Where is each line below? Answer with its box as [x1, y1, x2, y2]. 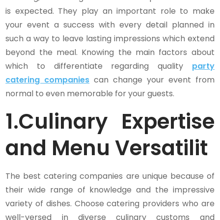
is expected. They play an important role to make [5, 5, 215, 17]
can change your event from [89, 74, 215, 86]
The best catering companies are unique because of [5, 170, 215, 182]
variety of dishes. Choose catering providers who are [5, 198, 215, 210]
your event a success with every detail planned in [5, 19, 215, 31]
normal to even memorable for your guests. [5, 88, 175, 100]
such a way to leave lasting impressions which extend [5, 33, 215, 45]
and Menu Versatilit [5, 134, 208, 163]
